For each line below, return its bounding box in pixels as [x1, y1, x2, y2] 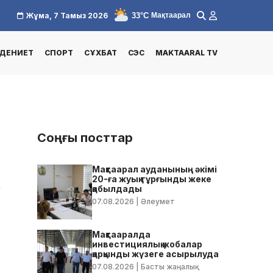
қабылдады [92, 183, 142, 194]
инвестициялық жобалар [92, 238, 202, 249]
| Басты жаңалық [134, 261, 195, 271]
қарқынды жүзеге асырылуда [92, 248, 219, 259]
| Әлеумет [134, 196, 175, 206]
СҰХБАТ [84, 48, 117, 58]
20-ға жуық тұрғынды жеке [92, 173, 211, 184]
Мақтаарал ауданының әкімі [92, 163, 217, 174]
